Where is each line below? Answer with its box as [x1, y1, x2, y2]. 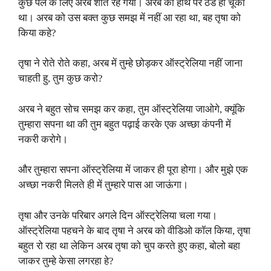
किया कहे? [18, 27, 56, 39]
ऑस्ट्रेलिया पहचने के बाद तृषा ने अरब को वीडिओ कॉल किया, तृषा [18, 224, 250, 237]
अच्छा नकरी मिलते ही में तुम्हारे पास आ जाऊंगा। [18, 179, 188, 191]
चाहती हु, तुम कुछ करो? [18, 73, 103, 85]
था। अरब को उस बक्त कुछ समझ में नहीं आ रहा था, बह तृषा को [18, 11, 241, 24]
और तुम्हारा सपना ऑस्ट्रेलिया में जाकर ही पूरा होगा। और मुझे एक [18, 164, 248, 176]
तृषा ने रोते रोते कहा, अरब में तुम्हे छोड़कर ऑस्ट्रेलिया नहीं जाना [18, 57, 243, 70]
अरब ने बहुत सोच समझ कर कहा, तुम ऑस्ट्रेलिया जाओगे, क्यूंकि [18, 103, 245, 115]
